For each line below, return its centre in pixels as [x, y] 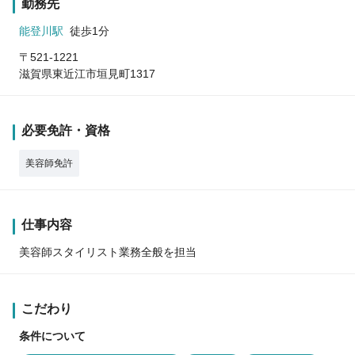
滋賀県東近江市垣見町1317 [87, 73]
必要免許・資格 [66, 130]
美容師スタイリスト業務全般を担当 [108, 252]
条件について [52, 336]
